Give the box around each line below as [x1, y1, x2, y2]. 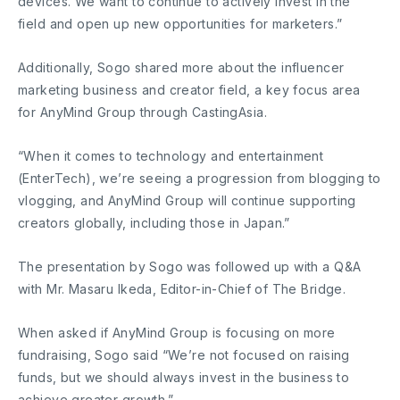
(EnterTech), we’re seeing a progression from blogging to [18, 170, 381, 186]
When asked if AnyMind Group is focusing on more [18, 324, 336, 340]
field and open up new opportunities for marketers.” [18, 15, 343, 31]
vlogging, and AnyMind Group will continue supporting [18, 192, 356, 208]
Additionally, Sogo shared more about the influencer [18, 59, 345, 75]
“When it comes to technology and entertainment [18, 147, 324, 163]
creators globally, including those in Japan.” [18, 214, 290, 230]
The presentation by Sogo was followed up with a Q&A [18, 258, 362, 274]
